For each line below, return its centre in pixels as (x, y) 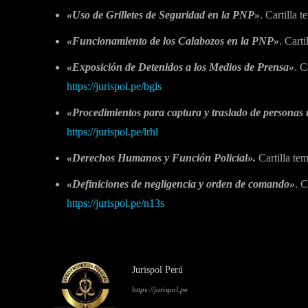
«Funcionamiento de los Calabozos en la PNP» (173, 41)
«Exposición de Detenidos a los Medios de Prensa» (180, 67)
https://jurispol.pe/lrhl (112, 131)
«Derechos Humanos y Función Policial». (161, 157)
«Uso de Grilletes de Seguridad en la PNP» (163, 14)
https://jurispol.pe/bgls (114, 86)
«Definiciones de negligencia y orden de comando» (181, 184)
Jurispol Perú (157, 269)
